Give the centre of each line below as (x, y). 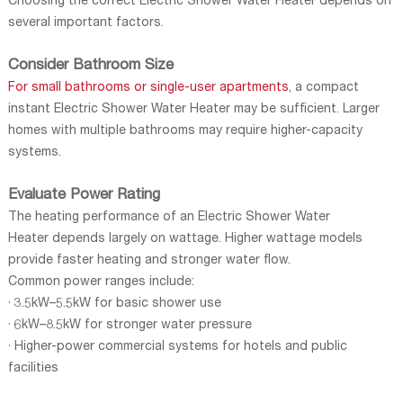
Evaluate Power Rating (84, 195)
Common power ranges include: (101, 282)
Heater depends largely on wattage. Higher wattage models (185, 239)
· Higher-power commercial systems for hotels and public (177, 347)
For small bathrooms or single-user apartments (148, 88)
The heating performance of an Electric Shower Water (169, 217)
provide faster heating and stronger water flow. (149, 260)
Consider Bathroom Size (90, 66)
